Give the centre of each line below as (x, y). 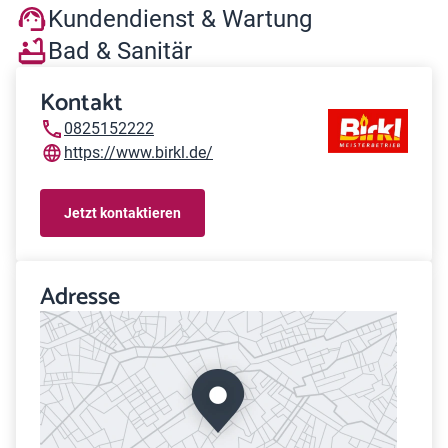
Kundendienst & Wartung (180, 18)
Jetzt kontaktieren (122, 212)
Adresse (80, 297)
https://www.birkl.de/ (138, 152)
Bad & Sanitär (120, 50)
